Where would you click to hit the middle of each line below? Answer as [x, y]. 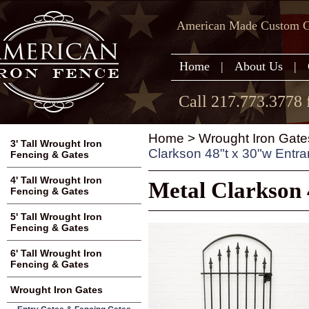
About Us [259, 66]
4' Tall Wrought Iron [56, 180]
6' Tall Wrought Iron [56, 253]
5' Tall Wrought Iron [56, 217]
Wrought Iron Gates [57, 290]
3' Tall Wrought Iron [56, 143]
